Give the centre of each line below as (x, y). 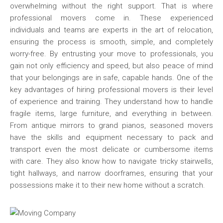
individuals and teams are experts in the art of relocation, (111, 30)
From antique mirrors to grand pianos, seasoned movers (111, 125)
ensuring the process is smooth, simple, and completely (111, 42)
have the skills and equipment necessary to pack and (111, 137)
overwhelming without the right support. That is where (111, 6)
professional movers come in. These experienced (111, 18)
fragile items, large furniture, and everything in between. (111, 113)
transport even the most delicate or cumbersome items (111, 149)
